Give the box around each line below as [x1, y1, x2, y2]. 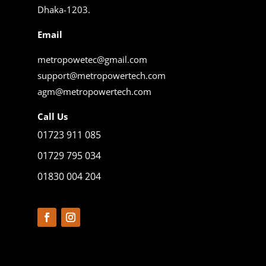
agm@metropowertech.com [37, 85, 151, 98]
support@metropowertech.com [37, 69, 166, 82]
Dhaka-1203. [37, 4, 90, 16]
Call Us [37, 110, 68, 123]
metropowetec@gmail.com [37, 53, 147, 66]
